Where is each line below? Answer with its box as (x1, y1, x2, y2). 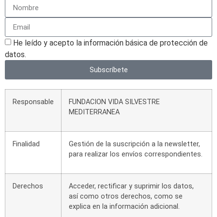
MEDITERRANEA (69, 108, 120, 117)
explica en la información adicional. (69, 202, 180, 211)
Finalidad (13, 140, 40, 149)
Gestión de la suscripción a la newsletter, (69, 140, 200, 149)
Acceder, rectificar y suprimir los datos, (69, 182, 194, 191)
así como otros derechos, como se (69, 192, 183, 201)
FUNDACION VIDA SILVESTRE (69, 98, 160, 107)
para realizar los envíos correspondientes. (69, 150, 202, 159)
